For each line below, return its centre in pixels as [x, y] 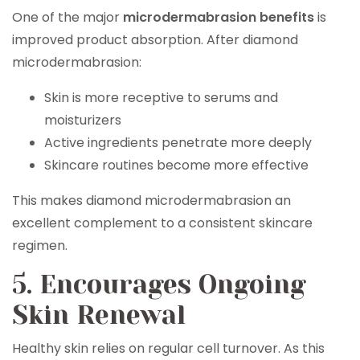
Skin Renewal [99, 315]
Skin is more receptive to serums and [161, 98]
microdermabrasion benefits [219, 17]
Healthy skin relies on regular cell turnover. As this [168, 348]
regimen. [40, 245]
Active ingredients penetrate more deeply [178, 143]
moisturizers [83, 120]
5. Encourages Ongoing [159, 285]
